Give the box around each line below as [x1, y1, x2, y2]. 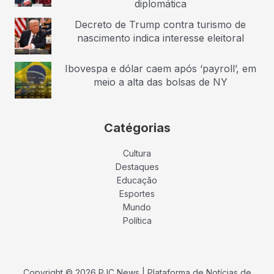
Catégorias [103, 120, 171, 135]
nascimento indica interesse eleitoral [76, 31, 244, 44]
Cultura [123, 147, 151, 158]
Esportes [119, 188, 155, 199]
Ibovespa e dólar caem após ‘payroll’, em [64, 62, 256, 75]
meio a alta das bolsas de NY [93, 75, 228, 88]
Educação [117, 174, 157, 185]
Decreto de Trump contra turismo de [75, 18, 246, 31]
